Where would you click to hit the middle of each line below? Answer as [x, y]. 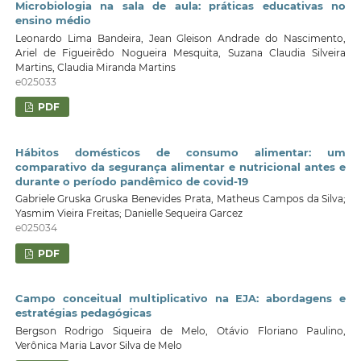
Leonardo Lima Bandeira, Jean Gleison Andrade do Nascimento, [180, 39]
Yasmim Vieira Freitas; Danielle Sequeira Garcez [129, 214]
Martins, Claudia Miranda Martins [95, 68]
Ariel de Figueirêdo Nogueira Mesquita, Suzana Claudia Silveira [180, 53]
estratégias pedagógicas [83, 313]
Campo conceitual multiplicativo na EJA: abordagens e [180, 299]
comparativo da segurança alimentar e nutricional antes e [180, 166]
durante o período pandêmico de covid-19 [131, 181]
